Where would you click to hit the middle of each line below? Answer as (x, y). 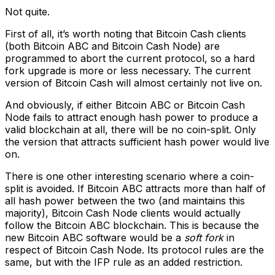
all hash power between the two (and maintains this (125, 201)
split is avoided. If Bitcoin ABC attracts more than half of (135, 189)
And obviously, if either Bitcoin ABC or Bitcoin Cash (125, 105)
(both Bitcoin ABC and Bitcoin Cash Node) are (112, 46)
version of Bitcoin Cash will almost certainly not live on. (134, 83)
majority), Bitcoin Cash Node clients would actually (123, 213)
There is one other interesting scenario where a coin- (130, 176)
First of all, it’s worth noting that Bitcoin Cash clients (126, 34)
